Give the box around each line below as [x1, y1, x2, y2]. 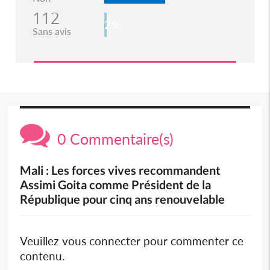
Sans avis [32, 25, 71, 37]
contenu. [20, 248, 65, 263]
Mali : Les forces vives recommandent [20, 162, 221, 177]
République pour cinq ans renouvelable [20, 191, 225, 206]
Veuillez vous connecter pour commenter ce [20, 233, 244, 248]
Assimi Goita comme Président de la [20, 177, 212, 192]
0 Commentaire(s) [50, 129, 174, 148]
